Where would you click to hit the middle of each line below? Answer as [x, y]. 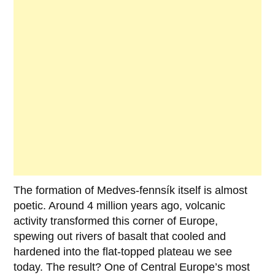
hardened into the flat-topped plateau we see [123, 252]
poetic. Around [51, 206]
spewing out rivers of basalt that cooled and [120, 237]
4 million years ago [134, 206]
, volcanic [203, 206]
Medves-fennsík [136, 191]
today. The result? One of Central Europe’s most [132, 267]
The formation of [56, 191]
